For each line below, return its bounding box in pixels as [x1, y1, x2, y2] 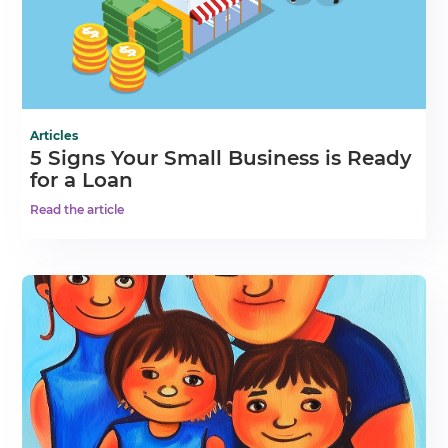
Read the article [30, 201, 125, 217]
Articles [30, 127, 79, 143]
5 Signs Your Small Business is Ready [30, 145, 413, 170]
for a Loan [30, 167, 134, 192]
